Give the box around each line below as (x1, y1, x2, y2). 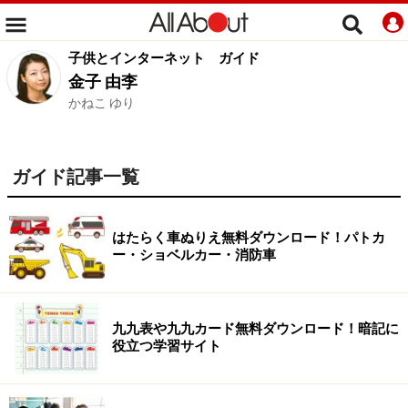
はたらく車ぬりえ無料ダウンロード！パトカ (112, 229, 385, 246)
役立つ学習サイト (112, 338, 221, 354)
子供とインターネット (68, 50, 205, 66)
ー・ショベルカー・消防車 (112, 247, 276, 263)
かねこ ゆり (68, 96, 135, 110)
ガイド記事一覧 (12, 167, 139, 188)
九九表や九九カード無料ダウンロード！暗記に (112, 321, 399, 337)
